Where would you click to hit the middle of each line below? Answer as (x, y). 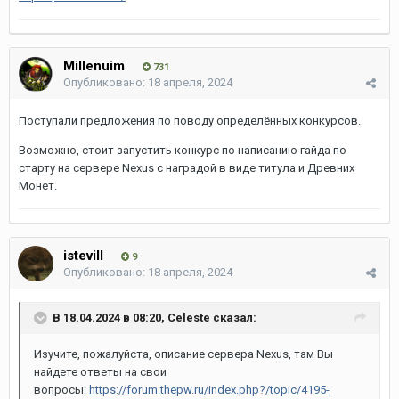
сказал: (233, 317)
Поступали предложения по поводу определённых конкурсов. (190, 121)
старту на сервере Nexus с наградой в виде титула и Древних (187, 168)
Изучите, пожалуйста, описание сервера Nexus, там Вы (183, 354)
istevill (83, 256)
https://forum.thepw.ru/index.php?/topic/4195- (209, 390)
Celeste (189, 317)
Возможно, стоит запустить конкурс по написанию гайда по (183, 150)
